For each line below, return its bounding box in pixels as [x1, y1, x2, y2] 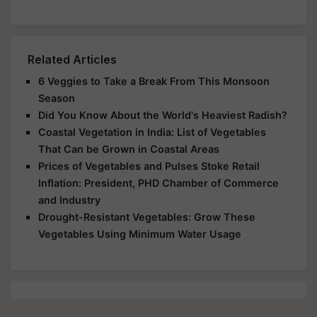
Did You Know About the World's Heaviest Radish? [38, 108, 287, 121]
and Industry [38, 193, 100, 206]
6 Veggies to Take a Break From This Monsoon [38, 74, 270, 87]
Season [38, 91, 75, 104]
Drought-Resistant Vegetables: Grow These [38, 210, 255, 223]
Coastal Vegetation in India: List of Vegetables [38, 125, 266, 138]
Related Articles [28, 52, 117, 67]
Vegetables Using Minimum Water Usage [38, 227, 241, 240]
